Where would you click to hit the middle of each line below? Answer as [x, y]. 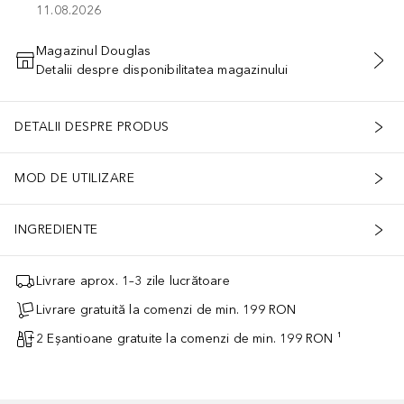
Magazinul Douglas [94, 50]
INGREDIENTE [56, 230]
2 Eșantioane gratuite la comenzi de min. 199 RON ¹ [189, 339]
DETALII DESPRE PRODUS [92, 127]
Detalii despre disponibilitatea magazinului [162, 69]
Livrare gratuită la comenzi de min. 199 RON [166, 310]
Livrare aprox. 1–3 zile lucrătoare [133, 281]
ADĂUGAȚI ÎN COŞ [202, 70]
